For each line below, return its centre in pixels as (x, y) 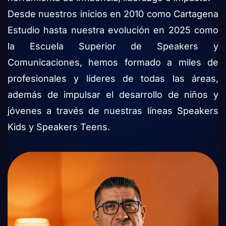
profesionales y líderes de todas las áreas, (113, 78)
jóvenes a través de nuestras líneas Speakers (113, 111)
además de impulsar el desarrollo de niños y (113, 95)
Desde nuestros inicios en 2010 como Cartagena (113, 14)
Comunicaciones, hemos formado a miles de (113, 62)
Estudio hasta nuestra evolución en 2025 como (113, 30)
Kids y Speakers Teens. (59, 127)
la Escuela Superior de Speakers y (113, 46)
